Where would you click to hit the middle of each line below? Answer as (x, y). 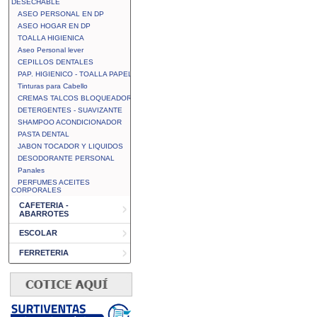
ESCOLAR (38, 233)
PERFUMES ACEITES (54, 182)
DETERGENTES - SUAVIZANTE (70, 110)
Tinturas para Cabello (53, 86)
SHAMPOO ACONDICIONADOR (70, 122)
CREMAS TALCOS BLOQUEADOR (75, 98)
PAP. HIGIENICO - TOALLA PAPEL (75, 74)
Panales (31, 170)
